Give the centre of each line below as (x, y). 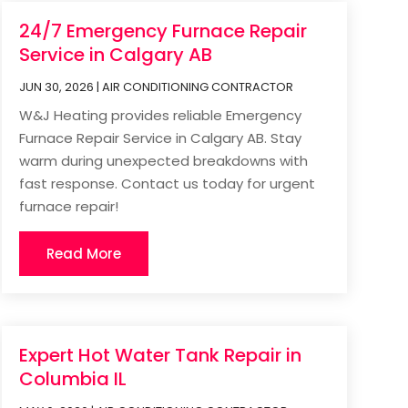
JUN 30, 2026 (56, 87)
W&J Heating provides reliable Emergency (160, 115)
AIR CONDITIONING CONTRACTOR (197, 87)
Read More (83, 253)
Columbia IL (72, 379)
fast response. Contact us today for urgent (167, 183)
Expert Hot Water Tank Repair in (160, 356)
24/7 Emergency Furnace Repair (163, 31)
